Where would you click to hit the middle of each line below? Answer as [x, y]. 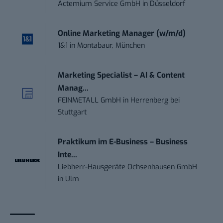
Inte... [68, 155]
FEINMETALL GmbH [90, 101]
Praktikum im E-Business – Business [123, 142]
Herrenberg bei [155, 101]
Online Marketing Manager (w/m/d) [122, 34]
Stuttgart [72, 112]
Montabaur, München [111, 46]
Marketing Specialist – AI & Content [121, 75]
